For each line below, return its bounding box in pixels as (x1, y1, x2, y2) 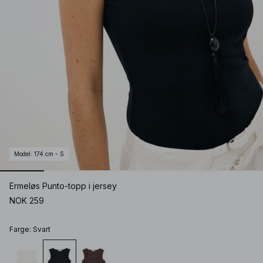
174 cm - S (34, 150, 64, 158)
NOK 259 (9, 195, 44, 206)
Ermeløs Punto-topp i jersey (9, 181, 117, 191)
